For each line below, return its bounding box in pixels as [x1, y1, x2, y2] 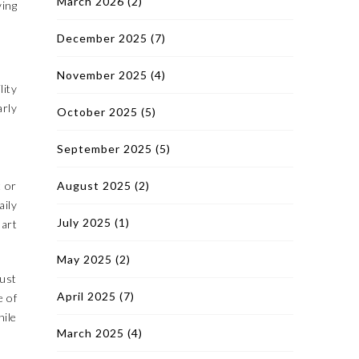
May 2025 [57, 252, 112, 266]
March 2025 [57, 326, 124, 340]
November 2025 [57, 68, 147, 82]
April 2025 [57, 289, 116, 303]
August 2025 [57, 179, 131, 192]
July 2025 [57, 216, 111, 229]
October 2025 [57, 105, 138, 119]
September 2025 [57, 142, 152, 155]
